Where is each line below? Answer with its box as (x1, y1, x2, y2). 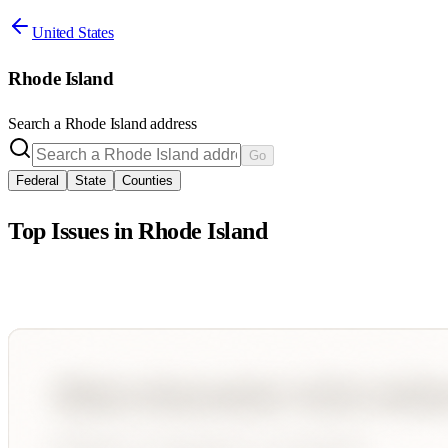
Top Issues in (8, 218, 139, 245)
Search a (8, 115, 65, 133)
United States (32, 23, 114, 41)
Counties (122, 173, 173, 189)
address (146, 115, 197, 133)
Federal (16, 173, 59, 189)
